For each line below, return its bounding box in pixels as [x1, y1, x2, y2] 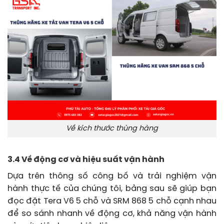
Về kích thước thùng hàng [66, 124, 158, 132]
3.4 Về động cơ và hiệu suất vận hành [7, 155, 164, 164]
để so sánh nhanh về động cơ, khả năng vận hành [7, 209, 216, 218]
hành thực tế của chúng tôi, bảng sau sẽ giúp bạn [7, 184, 216, 193]
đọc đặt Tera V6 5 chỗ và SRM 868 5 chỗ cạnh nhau [7, 196, 216, 205]
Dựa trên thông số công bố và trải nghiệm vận [7, 171, 216, 180]
